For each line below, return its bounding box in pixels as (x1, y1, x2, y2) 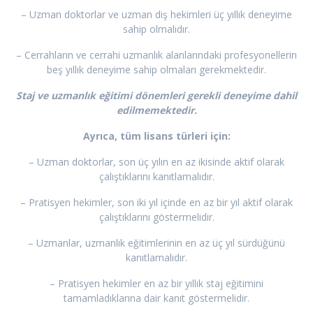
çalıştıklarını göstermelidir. (99, 210, 214, 224)
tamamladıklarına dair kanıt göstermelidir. (64, 291, 249, 305)
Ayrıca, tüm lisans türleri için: (82, 129, 231, 143)
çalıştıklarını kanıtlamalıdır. (99, 170, 214, 184)
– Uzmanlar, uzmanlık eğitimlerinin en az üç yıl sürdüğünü (28, 236, 285, 250)
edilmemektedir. (116, 103, 197, 117)
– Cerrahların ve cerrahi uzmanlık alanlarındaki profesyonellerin (16, 48, 297, 62)
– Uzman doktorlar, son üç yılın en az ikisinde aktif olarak (29, 155, 284, 169)
